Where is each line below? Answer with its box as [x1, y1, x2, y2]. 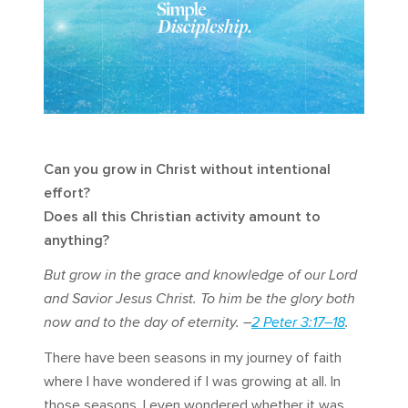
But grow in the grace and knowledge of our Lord [44, 266, 357, 285]
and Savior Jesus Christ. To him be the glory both [44, 290, 355, 309]
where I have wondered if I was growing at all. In [44, 372, 341, 392]
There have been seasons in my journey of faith [44, 349, 342, 368]
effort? [44, 184, 90, 203]
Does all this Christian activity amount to [44, 208, 321, 227]
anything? [44, 231, 109, 250]
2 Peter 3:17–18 [251, 313, 345, 332]
